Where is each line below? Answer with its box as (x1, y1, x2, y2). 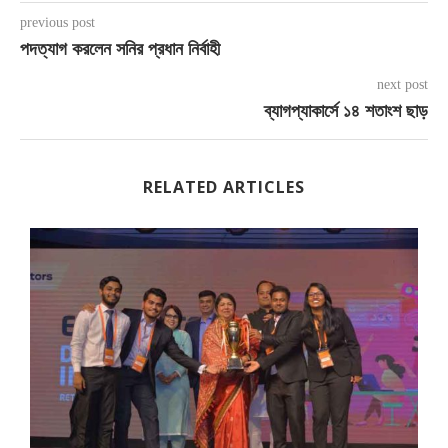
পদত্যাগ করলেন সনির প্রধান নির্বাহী (20, 39, 220, 59)
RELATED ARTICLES (143, 176, 305, 198)
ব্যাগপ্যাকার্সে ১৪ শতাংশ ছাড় (264, 101, 428, 121)
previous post (20, 15, 95, 30)
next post (377, 77, 428, 92)
